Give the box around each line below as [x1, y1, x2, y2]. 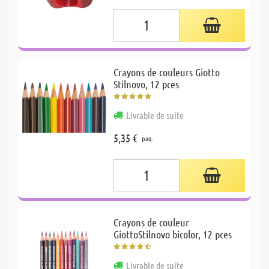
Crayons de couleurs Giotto [113, 65, 220, 79]
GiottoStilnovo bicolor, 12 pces [113, 227, 232, 241]
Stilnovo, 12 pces [113, 77, 180, 91]
